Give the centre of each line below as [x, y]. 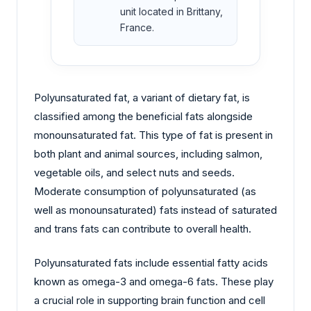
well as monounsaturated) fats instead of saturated [155, 210]
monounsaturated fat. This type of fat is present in [153, 135]
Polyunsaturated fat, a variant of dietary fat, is [142, 97]
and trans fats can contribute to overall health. [144, 228]
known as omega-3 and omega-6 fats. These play [154, 282]
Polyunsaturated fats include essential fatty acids [151, 263]
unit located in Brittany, [171, 11]
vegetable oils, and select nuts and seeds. [134, 172]
